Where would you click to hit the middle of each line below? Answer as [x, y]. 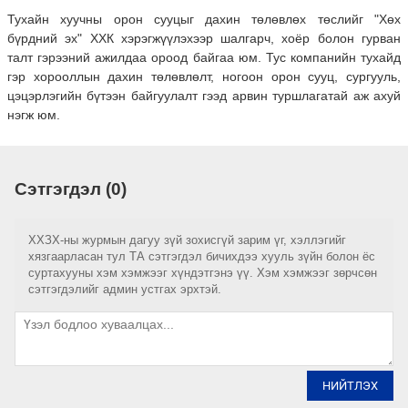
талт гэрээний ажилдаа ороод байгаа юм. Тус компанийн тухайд [204, 58]
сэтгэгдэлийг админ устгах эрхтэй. [125, 289]
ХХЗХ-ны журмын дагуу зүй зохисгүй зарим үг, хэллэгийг [187, 240]
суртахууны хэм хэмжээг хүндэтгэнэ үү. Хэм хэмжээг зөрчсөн [203, 272]
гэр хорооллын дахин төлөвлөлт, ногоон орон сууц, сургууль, [204, 77]
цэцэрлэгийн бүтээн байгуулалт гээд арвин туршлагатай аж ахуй [204, 96]
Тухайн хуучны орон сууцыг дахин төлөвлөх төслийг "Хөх [204, 20]
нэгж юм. [34, 115]
